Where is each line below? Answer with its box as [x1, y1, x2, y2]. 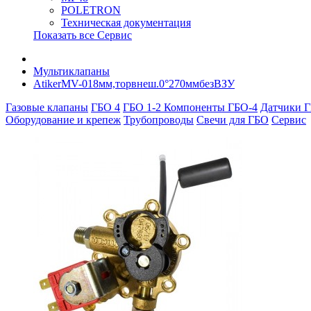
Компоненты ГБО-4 [164, 101, 258, 113]
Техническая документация [61, 17, 191, 28]
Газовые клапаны [6, 101, 88, 113]
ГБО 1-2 [123, 101, 164, 113]
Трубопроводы [124, 114, 194, 126]
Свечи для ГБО [196, 114, 269, 126]
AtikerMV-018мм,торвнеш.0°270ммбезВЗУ [33, 78, 235, 90]
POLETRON [61, 4, 121, 16]
